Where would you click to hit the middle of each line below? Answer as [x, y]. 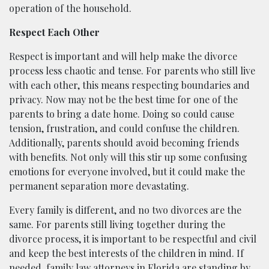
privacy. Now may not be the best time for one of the [123, 100]
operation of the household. [70, 8]
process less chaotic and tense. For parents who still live [132, 71]
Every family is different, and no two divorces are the [125, 210]
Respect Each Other [54, 32]
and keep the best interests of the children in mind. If [126, 253]
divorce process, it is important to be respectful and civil [133, 239]
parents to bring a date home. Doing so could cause [122, 114]
